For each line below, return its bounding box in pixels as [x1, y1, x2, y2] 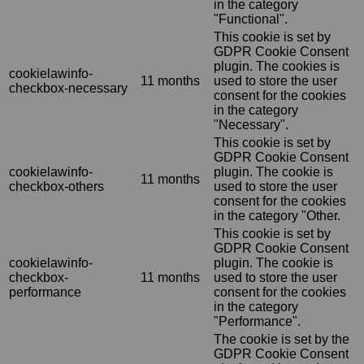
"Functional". [214, 11, 288, 26]
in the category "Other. [214, 208, 340, 223]
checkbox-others [9, 179, 104, 193]
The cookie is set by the [214, 331, 349, 346]
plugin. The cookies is [214, 58, 340, 73]
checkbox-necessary [9, 80, 128, 95]
